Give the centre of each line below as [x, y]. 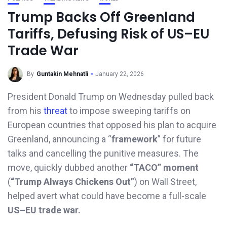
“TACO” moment [164, 167]
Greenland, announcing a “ [60, 139]
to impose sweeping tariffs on [130, 111]
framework [135, 139]
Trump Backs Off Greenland [101, 17]
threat [56, 111]
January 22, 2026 [120, 74]
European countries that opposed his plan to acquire [112, 125]
